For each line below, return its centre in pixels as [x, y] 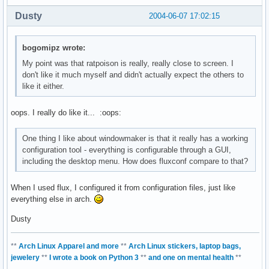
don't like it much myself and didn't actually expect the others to [133, 74]
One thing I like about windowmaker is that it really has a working [135, 139]
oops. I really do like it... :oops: [66, 112]
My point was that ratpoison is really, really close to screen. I [128, 63]
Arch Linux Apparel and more [69, 246]
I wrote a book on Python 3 [94, 258]
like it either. [44, 86]
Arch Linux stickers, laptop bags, [185, 246]
